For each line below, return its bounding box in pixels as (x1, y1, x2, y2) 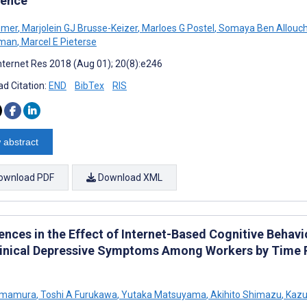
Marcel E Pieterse (19, 36, 97, 47)
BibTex (75, 80, 104, 91)
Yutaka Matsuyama (119, 289, 206, 300)
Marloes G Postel (140, 23, 214, 34)
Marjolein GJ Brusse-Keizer (20, 23, 138, 34)
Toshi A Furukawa (38, 289, 117, 300)
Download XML (96, 172, 162, 183)
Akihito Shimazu (208, 289, 282, 300)
